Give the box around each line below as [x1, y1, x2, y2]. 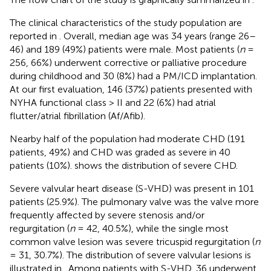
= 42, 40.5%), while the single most [75, 222, 229, 234]
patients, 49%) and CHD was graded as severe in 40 [10, 146, 230, 158]
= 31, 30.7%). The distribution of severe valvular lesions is [10, 249, 251, 261]
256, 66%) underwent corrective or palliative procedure [10, 56, 247, 68]
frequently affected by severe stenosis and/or [10, 209, 204, 221]
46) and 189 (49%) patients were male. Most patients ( [10, 43, 240, 55]
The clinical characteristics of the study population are [10, 16, 242, 28]
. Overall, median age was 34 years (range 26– [59, 30, 256, 42]
